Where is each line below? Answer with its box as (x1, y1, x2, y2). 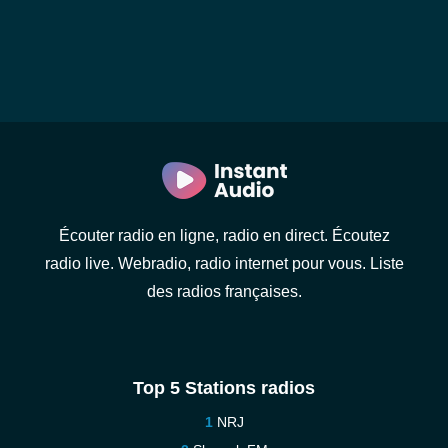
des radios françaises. (146, 283, 302, 300)
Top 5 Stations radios (133, 378, 315, 398)
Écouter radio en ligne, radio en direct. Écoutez (58, 227, 390, 244)
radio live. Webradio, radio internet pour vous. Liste (44, 255, 404, 272)
